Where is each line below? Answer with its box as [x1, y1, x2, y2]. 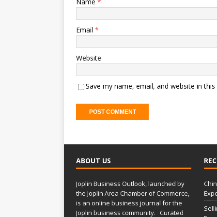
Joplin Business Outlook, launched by [76, 179, 185, 188]
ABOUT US [76, 156, 111, 165]
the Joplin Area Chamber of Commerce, [76, 189, 189, 198]
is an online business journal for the [76, 199, 182, 207]
